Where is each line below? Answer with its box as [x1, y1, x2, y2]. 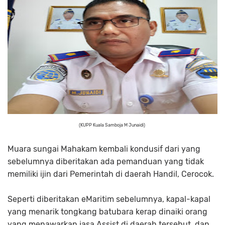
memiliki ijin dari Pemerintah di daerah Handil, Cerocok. [8, 169, 214, 179]
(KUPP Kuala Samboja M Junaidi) [79, 123, 146, 128]
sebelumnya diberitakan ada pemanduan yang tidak [8, 157, 204, 166]
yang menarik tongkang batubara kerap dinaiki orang [8, 207, 207, 216]
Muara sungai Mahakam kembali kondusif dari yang [8, 144, 200, 154]
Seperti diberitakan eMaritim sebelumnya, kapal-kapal [8, 194, 210, 204]
